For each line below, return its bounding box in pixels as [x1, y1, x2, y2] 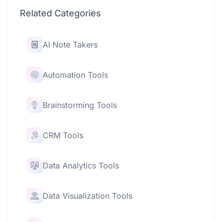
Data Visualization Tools [43, 190, 132, 201]
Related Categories [20, 7, 101, 18]
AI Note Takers [43, 39, 98, 50]
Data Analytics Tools [43, 160, 119, 170]
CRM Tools [43, 130, 83, 140]
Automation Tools [43, 69, 108, 80]
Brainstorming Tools [43, 100, 117, 110]
